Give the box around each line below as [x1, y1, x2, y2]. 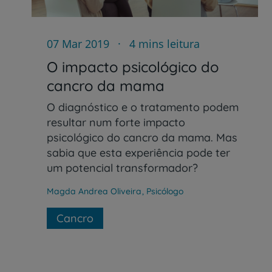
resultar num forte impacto [47, 115, 185, 129]
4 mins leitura [126, 36, 200, 51]
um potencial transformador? [47, 160, 198, 175]
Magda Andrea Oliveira [47, 185, 144, 197]
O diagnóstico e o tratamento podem [47, 100, 239, 114]
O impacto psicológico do [47, 57, 219, 76]
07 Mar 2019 [47, 36, 109, 51]
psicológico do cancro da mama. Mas [47, 130, 237, 144]
